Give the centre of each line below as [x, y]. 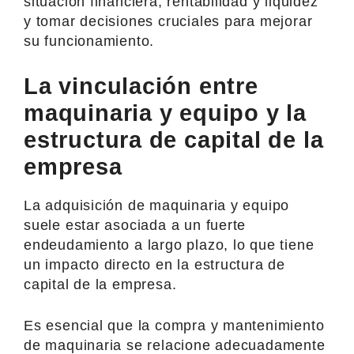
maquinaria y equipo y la [165, 113]
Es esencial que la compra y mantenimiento [174, 325]
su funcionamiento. [89, 41]
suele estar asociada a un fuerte [135, 225]
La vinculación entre [141, 86]
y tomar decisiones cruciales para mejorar [168, 21]
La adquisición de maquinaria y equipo [157, 205]
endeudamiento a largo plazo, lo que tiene [169, 245]
